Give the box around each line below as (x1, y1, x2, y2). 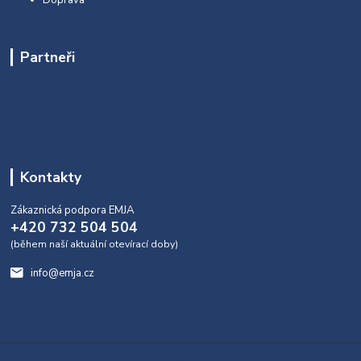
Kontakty (19, 167, 81, 187)
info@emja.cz (30, 266, 94, 281)
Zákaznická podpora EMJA (10, 202, 135, 218)
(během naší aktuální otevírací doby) (10, 237, 179, 251)
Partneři (19, 48, 75, 68)
